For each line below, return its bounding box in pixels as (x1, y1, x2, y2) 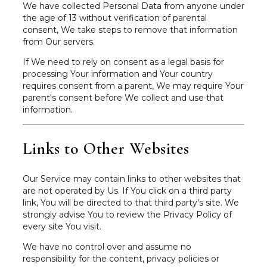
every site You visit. (23, 221, 101, 232)
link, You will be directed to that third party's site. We (23, 197, 239, 208)
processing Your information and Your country (23, 68, 213, 79)
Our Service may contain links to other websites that (23, 173, 241, 184)
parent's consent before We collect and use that (23, 92, 223, 103)
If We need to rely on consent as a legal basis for (23, 56, 224, 67)
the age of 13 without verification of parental (23, 12, 207, 23)
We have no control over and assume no (23, 241, 191, 252)
